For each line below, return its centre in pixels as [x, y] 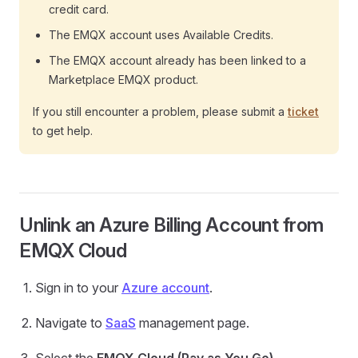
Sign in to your [78, 288]
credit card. [79, 10]
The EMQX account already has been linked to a [177, 61]
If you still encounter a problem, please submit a [160, 112]
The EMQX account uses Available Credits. [161, 35]
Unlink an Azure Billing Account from [171, 225]
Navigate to [70, 323]
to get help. [63, 131]
